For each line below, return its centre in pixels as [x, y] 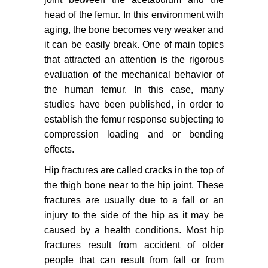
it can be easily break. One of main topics [134, 45]
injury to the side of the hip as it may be [134, 215]
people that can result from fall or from [134, 260]
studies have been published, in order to [134, 105]
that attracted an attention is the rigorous [134, 60]
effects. [59, 150]
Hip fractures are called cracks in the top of [134, 170]
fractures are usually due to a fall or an [134, 200]
